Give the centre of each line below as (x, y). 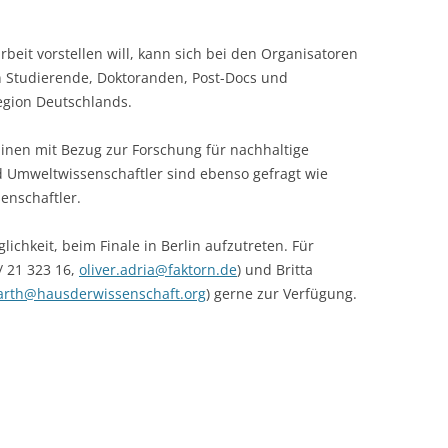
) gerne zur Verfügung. (281, 293)
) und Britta (275, 269)
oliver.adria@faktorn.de (158, 269)
